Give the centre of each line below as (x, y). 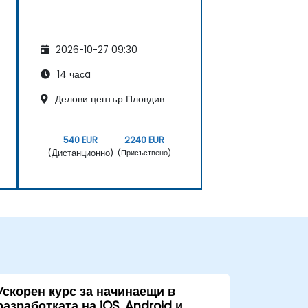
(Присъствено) (144, 153)
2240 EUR (144, 140)
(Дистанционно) (80, 153)
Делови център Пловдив (108, 99)
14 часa (73, 74)
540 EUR (80, 140)
